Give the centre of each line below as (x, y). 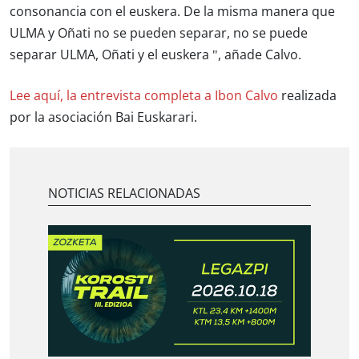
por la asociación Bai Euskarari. (105, 118)
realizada (307, 96)
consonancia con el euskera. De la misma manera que (172, 12)
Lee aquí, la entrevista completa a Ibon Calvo (144, 96)
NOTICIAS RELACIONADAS (124, 194)
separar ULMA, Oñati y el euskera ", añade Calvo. (155, 55)
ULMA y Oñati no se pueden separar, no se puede (159, 34)
